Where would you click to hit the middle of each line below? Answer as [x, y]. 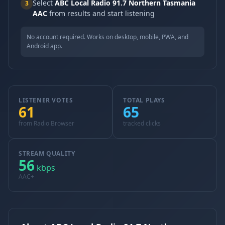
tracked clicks [142, 123]
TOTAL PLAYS [144, 100]
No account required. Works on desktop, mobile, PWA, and [107, 37]
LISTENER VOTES [46, 100]
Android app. [44, 46]
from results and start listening [101, 13]
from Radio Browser [46, 123]
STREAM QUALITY [47, 153]
